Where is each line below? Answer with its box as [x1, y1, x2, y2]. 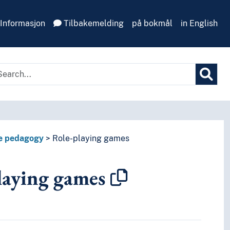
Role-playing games [52, 133, 129, 144]
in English [181, 18, 218, 28]
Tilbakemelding [62, 18, 124, 28]
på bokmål [132, 18, 172, 28]
